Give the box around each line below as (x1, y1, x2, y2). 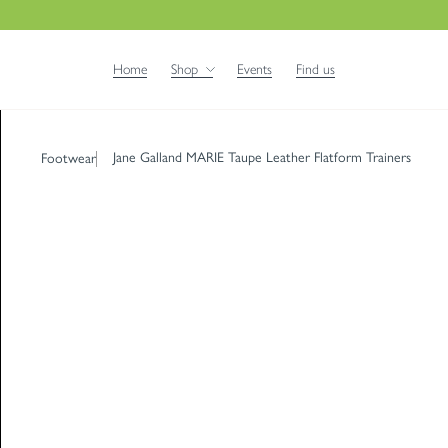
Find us (295, 60, 335, 78)
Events (236, 60, 272, 78)
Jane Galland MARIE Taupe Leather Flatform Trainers (113, 149, 411, 166)
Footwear (41, 149, 96, 167)
